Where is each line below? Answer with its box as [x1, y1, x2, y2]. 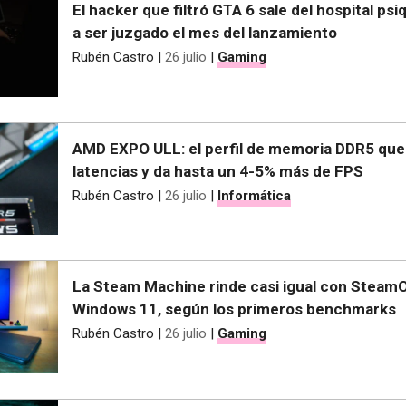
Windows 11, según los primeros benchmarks [72, 300, 396, 319]
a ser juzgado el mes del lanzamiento [72, 23, 337, 42]
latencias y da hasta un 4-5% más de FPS [72, 161, 363, 180]
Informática [217, 187, 291, 204]
